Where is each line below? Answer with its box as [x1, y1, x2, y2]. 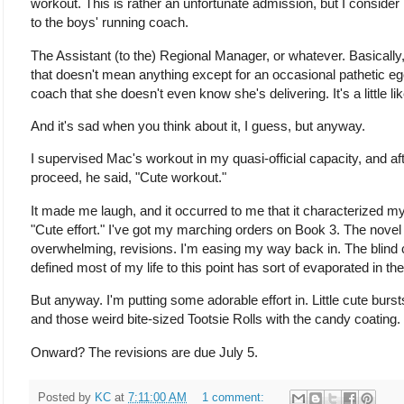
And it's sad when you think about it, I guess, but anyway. [31, 117, 369, 133]
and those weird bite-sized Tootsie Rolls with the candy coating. [31, 311, 400, 327]
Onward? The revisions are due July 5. [31, 344, 258, 360]
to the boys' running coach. [31, 14, 192, 31]
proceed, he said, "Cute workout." [31, 170, 226, 186]
